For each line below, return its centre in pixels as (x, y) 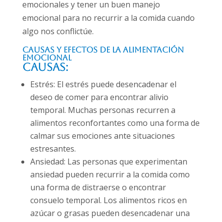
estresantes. (53, 149)
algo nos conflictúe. (58, 31)
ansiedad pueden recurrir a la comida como (110, 175)
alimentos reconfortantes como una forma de (115, 123)
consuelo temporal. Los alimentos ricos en (108, 200)
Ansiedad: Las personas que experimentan (109, 162)
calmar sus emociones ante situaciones (102, 136)
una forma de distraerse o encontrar (98, 188)
